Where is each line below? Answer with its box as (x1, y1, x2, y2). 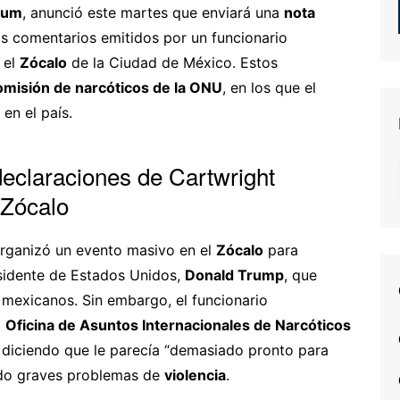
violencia (164, 365, 226, 384)
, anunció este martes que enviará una (22, 3, 284, 21)
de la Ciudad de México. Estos (67, 53, 278, 71)
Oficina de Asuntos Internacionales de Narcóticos (5, 315, 351, 334)
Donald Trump (185, 265, 284, 284)
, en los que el (222, 78, 316, 96)
